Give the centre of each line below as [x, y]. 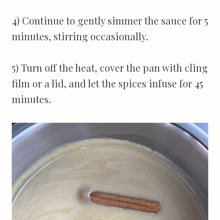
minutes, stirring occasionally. [80, 36]
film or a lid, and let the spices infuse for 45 [108, 83]
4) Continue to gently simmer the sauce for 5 [110, 20]
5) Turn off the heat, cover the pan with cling [110, 67]
